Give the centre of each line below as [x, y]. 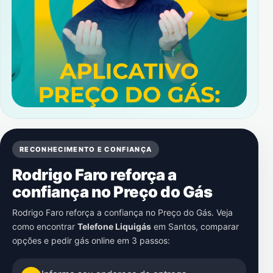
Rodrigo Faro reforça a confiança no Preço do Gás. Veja [122, 212]
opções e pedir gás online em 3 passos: [91, 240]
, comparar [217, 226]
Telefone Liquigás [114, 226]
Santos [182, 226]
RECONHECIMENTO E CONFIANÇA [86, 149]
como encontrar [45, 226]
